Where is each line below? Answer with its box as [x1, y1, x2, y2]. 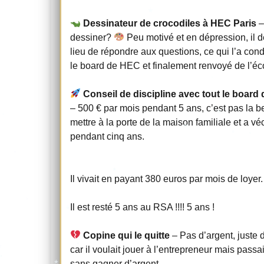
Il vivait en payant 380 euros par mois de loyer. [70, 173, 263, 184]
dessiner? [70, 32, 114, 42]
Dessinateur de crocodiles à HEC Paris [83, 18, 257, 28]
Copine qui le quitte [83, 230, 170, 240]
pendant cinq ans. [70, 131, 144, 141]
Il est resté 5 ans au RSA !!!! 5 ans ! [70, 202, 214, 212]
